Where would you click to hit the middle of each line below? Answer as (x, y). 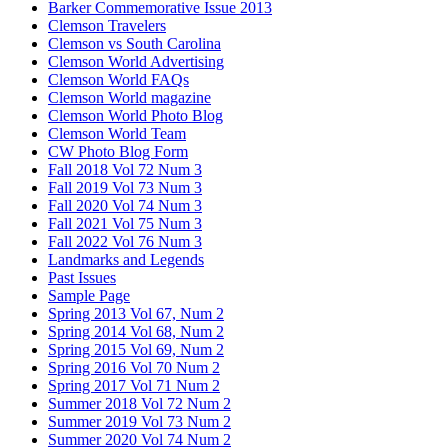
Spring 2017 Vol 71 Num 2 (134, 385)
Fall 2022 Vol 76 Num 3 (125, 241)
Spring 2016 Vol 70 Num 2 (134, 367)
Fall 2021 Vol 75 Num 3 (125, 223)
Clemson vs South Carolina (134, 43)
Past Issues (82, 277)
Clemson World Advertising (136, 61)
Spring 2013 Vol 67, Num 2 (136, 313)
